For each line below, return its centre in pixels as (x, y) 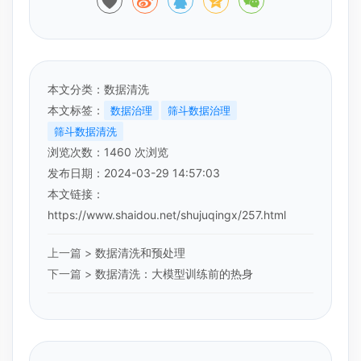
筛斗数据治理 (199, 110)
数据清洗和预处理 (140, 252)
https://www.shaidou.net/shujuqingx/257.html (167, 214)
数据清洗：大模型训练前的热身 (174, 273)
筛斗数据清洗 (85, 131)
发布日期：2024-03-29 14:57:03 (134, 172)
